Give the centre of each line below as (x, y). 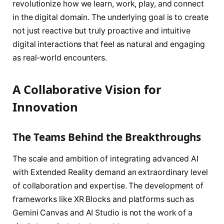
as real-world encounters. (60, 58)
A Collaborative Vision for (87, 89)
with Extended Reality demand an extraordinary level (110, 172)
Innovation (45, 107)
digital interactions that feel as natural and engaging (109, 44)
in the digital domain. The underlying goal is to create (110, 17)
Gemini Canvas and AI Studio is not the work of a (103, 213)
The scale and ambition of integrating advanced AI (106, 159)
